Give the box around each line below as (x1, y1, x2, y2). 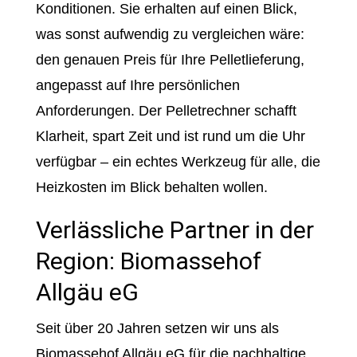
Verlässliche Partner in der (35, 216, 314, 244)
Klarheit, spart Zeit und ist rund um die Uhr (35, 128, 305, 144)
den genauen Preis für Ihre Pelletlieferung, (35, 52, 304, 68)
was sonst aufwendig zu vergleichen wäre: (35, 26, 304, 42)
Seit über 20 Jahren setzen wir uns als (35, 320, 279, 336)
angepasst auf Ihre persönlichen (35, 77, 240, 93)
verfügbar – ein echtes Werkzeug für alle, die (35, 154, 320, 170)
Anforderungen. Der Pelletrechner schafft (35, 103, 296, 119)
